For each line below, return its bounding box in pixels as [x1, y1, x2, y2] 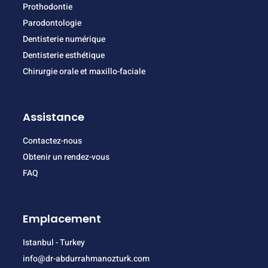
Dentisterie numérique [23, 33, 105, 46]
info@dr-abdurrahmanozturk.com [23, 252, 150, 266]
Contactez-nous [23, 135, 82, 148]
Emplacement [23, 211, 101, 227]
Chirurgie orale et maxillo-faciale [23, 65, 145, 78]
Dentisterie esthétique [23, 49, 105, 62]
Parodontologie [23, 17, 81, 30]
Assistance [23, 109, 84, 125]
